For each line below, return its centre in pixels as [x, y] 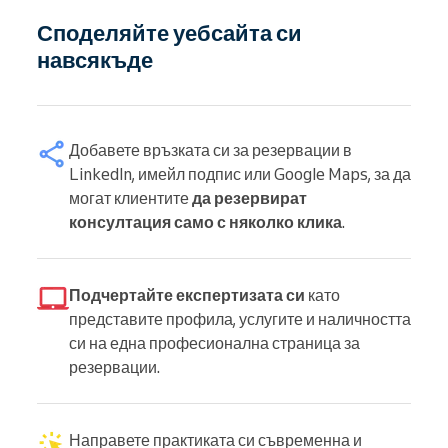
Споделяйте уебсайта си [169, 32]
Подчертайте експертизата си [187, 294]
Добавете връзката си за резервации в [210, 149]
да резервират [249, 197]
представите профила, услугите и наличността [240, 318]
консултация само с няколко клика [205, 221]
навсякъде [95, 59]
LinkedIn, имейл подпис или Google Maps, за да [240, 173]
